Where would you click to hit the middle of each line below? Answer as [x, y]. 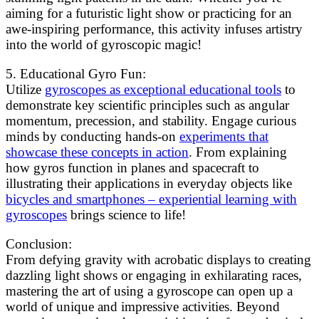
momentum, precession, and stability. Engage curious [151, 121]
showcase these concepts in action [97, 152]
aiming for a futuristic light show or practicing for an [149, 14]
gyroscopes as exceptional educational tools [163, 90]
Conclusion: [39, 244]
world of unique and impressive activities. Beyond [143, 307]
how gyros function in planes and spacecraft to [132, 168]
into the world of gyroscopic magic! [104, 45]
